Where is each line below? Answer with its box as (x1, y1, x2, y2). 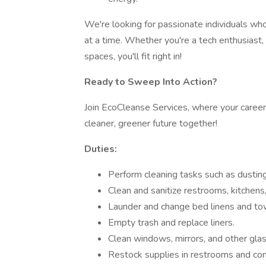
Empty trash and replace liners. (108, 216, 235, 229)
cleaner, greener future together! (84, 117, 217, 130)
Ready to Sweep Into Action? (84, 75, 217, 88)
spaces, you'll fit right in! (84, 50, 182, 63)
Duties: (84, 142, 117, 156)
